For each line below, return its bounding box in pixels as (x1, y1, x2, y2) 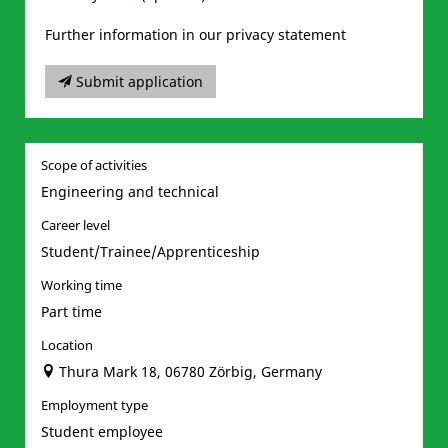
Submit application (76, 72, 203, 91)
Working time (41, 277, 122, 294)
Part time (41, 302, 102, 321)
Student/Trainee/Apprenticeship (41, 242, 260, 261)
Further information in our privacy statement (45, 25, 346, 44)
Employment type (41, 397, 148, 414)
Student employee (41, 422, 163, 441)
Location (41, 337, 93, 354)
